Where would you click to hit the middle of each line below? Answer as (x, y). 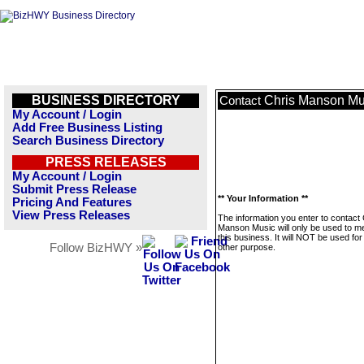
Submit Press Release (74, 189)
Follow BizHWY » (96, 248)
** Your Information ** (263, 198)
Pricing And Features (72, 202)
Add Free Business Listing (87, 128)
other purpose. (247, 247)
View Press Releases (71, 215)
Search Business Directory (88, 141)
